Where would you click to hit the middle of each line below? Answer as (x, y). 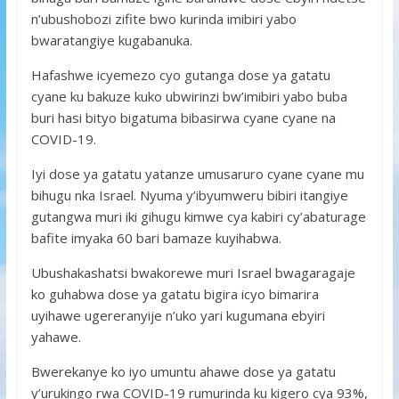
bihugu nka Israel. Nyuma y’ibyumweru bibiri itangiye (189, 195)
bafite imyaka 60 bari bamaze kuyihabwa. (156, 238)
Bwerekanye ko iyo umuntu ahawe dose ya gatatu (183, 371)
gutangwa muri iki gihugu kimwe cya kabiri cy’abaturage (198, 216)
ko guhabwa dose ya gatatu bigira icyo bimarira (175, 294)
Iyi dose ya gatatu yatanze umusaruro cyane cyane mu (197, 174)
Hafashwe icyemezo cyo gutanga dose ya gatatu (180, 75)
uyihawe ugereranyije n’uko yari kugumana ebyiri (178, 315)
